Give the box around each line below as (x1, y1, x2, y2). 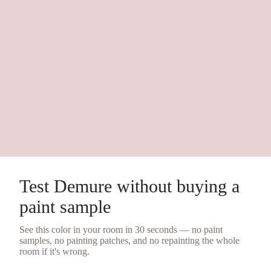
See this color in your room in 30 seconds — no (19, 224, 204, 235)
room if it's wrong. (19, 246, 90, 256)
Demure (54, 175, 112, 196)
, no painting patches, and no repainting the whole (50, 235, 240, 246)
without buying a (112, 175, 240, 196)
